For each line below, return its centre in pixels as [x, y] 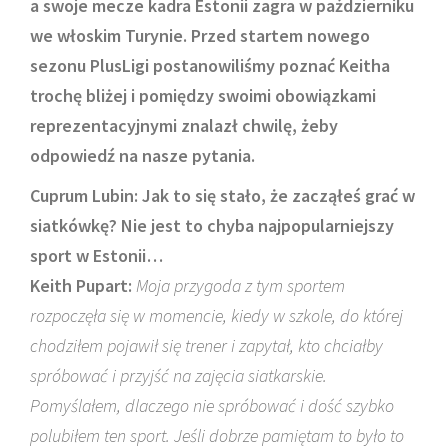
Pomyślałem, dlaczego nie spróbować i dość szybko [212, 405]
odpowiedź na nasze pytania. [142, 155]
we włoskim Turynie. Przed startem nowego [200, 35]
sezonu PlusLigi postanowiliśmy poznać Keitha [210, 65]
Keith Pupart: [81, 285]
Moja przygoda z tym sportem [240, 285]
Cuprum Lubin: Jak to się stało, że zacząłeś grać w [222, 195]
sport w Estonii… [96, 255]
